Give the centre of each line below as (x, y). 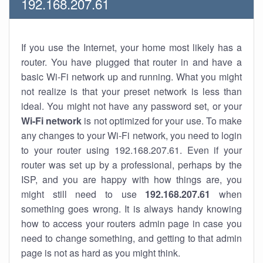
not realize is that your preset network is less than (131, 91)
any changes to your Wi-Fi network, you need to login (131, 135)
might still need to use (83, 194)
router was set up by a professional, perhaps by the (131, 165)
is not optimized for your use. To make (162, 121)
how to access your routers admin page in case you (131, 223)
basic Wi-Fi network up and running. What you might (131, 77)
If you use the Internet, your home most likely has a (131, 47)
